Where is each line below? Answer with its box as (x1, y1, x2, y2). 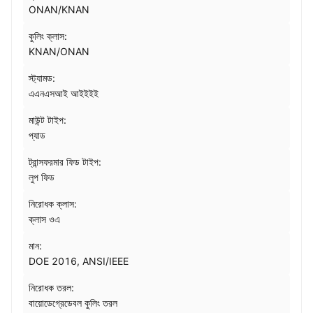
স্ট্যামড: (29, 72, 55, 84)
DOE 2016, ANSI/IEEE (29, 255, 129, 267)
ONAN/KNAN (29, 3, 89, 15)
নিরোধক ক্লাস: (29, 198, 77, 210)
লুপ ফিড (29, 171, 54, 183)
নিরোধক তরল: (29, 282, 74, 293)
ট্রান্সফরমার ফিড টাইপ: (29, 156, 101, 168)
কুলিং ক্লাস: (29, 30, 67, 42)
